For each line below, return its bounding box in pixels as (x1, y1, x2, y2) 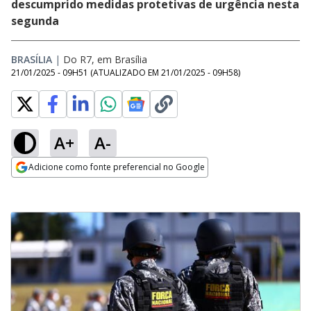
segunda (11, 13, 59, 28)
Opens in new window (11, 178, 124, 194)
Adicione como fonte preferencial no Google (28, 161, 205, 173)
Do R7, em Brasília (63, 53, 147, 66)
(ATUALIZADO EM (90, 67, 161, 78)
